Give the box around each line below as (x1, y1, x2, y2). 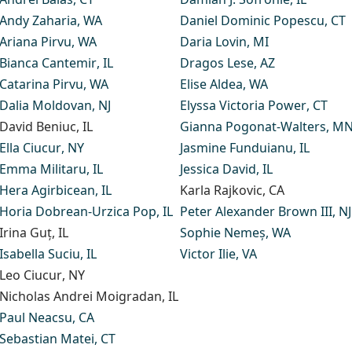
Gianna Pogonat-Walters (179, 117, 326, 135)
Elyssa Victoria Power (179, 96, 306, 114)
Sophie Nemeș (179, 223, 266, 241)
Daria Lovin (179, 32, 247, 50)
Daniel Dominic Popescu (179, 11, 324, 29)
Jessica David (179, 159, 256, 178)
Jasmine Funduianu (179, 138, 293, 156)
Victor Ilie (179, 244, 236, 262)
